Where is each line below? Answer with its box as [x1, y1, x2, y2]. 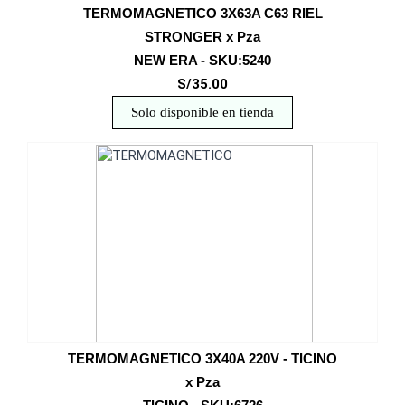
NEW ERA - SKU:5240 [134, 52, 271, 68]
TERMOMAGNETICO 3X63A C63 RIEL [82, 5, 323, 21]
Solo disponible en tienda [131, 105, 274, 119]
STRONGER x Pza [145, 29, 260, 44]
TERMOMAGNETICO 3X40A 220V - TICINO [68, 351, 337, 366]
